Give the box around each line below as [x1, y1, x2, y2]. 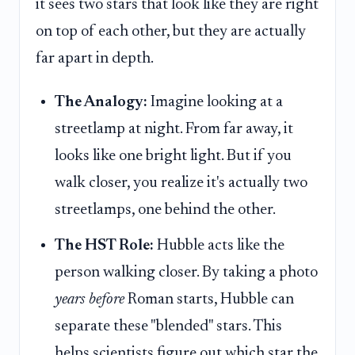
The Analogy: [55, 94, 147, 111]
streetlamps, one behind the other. [55, 202, 276, 219]
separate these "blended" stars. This [55, 318, 282, 334]
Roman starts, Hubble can [124, 291, 294, 307]
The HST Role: [55, 237, 154, 254]
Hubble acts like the [154, 237, 284, 254]
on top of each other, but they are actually [36, 23, 306, 40]
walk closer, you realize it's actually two [55, 175, 307, 192]
